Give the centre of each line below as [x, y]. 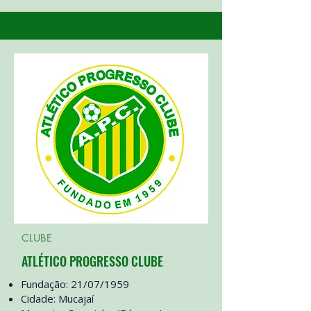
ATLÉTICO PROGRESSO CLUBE [92, 261]
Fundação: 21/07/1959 [75, 284]
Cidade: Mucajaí [57, 299]
